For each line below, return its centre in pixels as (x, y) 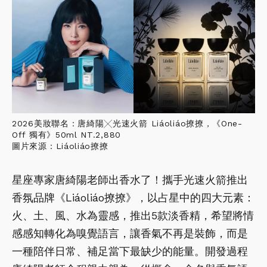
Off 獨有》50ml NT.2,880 (66, 135)
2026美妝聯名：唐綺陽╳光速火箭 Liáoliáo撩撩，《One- (127, 124)
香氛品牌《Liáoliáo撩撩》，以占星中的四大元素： (133, 198)
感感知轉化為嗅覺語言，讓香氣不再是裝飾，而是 (130, 234)
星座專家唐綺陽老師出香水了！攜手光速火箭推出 (130, 180)
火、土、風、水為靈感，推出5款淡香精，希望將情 (133, 216)
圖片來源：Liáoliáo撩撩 (60, 146)
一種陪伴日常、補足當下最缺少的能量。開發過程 (130, 252)
